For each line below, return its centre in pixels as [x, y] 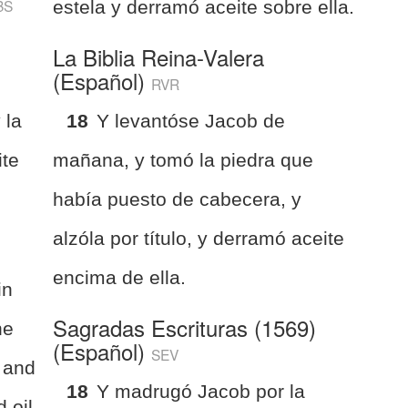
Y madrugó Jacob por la [201, 391]
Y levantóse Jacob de [191, 120]
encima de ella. [120, 277]
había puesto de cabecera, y [178, 199]
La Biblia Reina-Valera [159, 56]
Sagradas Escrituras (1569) [185, 327]
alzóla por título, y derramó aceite [199, 238]
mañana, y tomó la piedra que [184, 159]
